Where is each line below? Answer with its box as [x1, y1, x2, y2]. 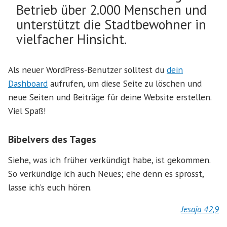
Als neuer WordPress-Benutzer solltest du [8, 64, 167, 76]
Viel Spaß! [8, 105, 46, 117]
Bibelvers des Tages [8, 133, 96, 146]
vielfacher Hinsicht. [16, 30, 127, 48]
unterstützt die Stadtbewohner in [16, 16, 206, 33]
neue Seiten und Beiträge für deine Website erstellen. [8, 91, 211, 103]
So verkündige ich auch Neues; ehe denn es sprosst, [8, 168, 204, 180]
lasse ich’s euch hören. [8, 181, 92, 194]
